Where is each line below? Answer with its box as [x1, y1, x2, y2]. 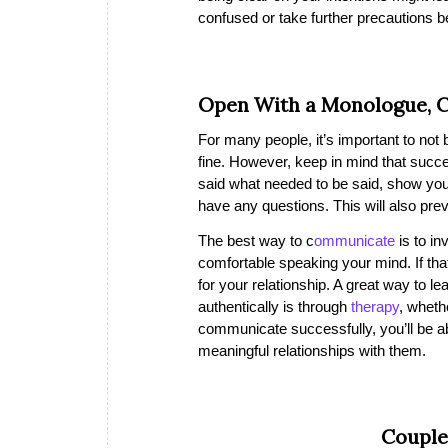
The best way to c [198, 231, 314, 249]
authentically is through [198, 297, 351, 315]
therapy [351, 297, 399, 315]
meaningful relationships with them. [198, 341, 426, 359]
